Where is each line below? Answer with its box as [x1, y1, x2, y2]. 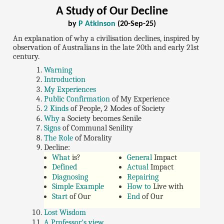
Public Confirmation [44, 94, 110, 103]
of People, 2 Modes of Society [68, 104, 165, 113]
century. [13, 51, 40, 61]
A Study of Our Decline [56, 5, 168, 18]
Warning [44, 65, 72, 74]
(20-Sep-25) [115, 20, 156, 28]
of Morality [73, 133, 112, 142]
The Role [44, 133, 73, 142]
